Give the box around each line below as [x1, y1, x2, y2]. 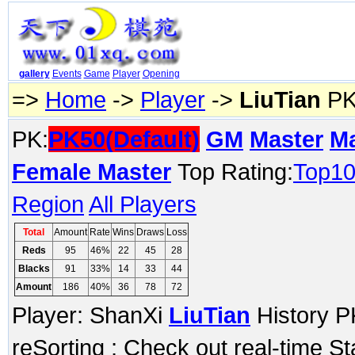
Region [12, 191, 84, 217]
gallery [18, 68, 50, 80]
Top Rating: [177, 158, 293, 185]
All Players [89, 191, 197, 217]
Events [52, 68, 82, 80]
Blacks [17, 263, 50, 274]
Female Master [12, 158, 171, 185]
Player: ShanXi [12, 302, 169, 328]
